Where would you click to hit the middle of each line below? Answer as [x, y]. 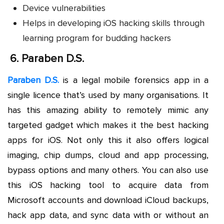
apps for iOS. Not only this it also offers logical [108, 140]
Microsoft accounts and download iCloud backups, [108, 200]
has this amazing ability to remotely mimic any [108, 110]
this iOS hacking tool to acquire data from [108, 185]
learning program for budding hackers [97, 38]
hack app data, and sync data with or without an [108, 215]
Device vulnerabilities [64, 8]
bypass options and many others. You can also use [108, 170]
